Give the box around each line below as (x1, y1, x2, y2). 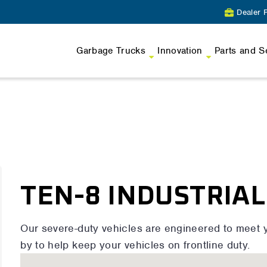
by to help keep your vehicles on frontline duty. (20, 238, 250, 252)
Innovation (157, 44, 203, 57)
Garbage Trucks (76, 44, 146, 57)
